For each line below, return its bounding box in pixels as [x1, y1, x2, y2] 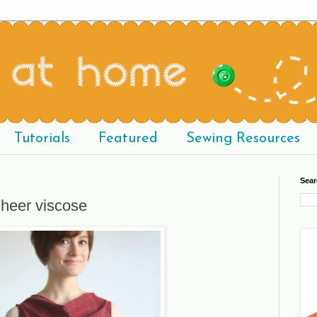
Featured [98, 132, 158, 146]
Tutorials [14, 132, 70, 146]
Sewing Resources [186, 132, 300, 146]
